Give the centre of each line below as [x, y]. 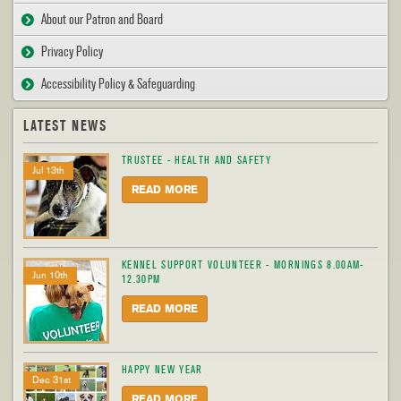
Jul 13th [48, 171]
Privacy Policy [72, 51]
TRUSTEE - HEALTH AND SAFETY [197, 160]
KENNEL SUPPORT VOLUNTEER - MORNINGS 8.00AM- [243, 265]
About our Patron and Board [102, 19]
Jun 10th [50, 275]
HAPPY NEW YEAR [162, 370]
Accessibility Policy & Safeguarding [118, 84]
